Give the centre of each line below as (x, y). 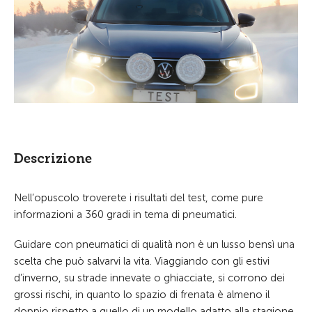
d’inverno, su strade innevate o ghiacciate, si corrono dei (149, 278)
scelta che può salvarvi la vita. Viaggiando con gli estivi (142, 261)
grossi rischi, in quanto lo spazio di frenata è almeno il (142, 294)
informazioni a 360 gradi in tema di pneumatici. (125, 214)
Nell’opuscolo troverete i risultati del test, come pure (139, 197)
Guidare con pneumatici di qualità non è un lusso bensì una (154, 244)
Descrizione (53, 158)
